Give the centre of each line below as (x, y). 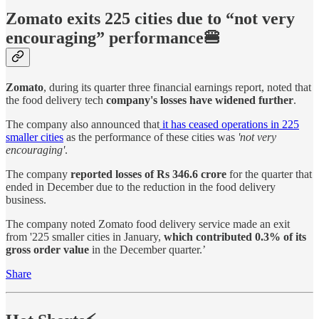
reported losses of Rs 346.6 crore (148, 174)
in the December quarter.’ (147, 250)
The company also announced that (83, 125)
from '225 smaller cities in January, (85, 237)
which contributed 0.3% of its (235, 237)
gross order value (47, 250)
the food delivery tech (56, 100)
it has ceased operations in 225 (229, 125)
